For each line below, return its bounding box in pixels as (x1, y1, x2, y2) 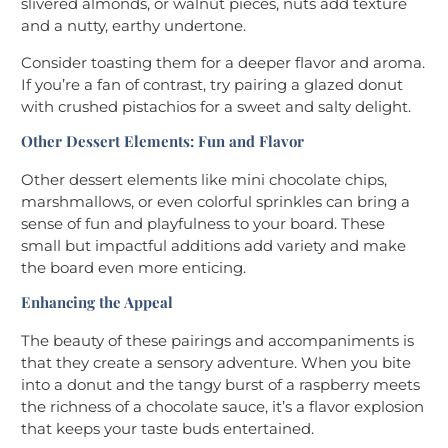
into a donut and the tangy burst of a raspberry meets (21, 375, 420, 395)
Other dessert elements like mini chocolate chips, (21, 170, 387, 190)
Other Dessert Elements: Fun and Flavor (21, 131, 304, 152)
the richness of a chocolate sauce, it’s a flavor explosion (21, 397, 424, 417)
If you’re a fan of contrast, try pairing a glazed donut (21, 75, 403, 95)
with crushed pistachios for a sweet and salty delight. (21, 97, 411, 117)
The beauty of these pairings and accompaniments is (21, 331, 414, 351)
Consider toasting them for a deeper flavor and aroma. (21, 53, 425, 73)
